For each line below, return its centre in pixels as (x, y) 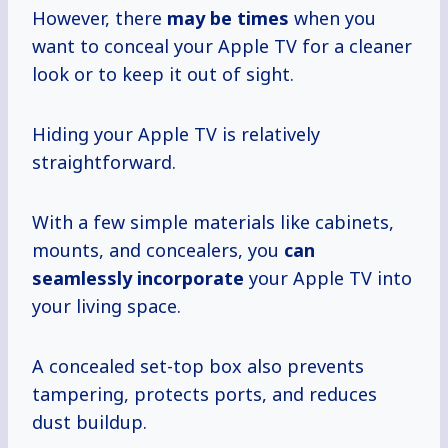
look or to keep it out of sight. (163, 74)
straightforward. (104, 162)
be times (249, 18)
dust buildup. (89, 422)
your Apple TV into (328, 278)
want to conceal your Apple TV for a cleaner (222, 46)
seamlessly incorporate (138, 278)
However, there (99, 18)
